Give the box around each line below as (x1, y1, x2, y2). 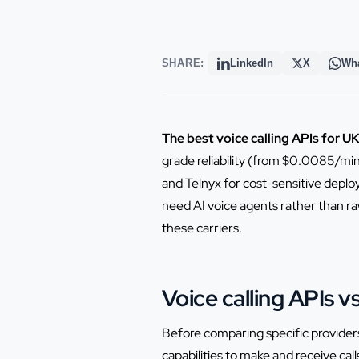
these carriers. (161, 220, 242, 237)
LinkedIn (229, 57, 273, 70)
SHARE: (161, 57, 205, 70)
